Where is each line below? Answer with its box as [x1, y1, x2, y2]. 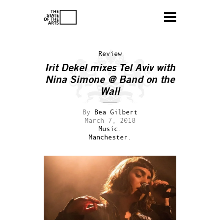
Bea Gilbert [94, 108, 137, 116]
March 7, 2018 [84, 116, 136, 124]
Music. [98, 124, 122, 133]
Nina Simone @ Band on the [45, 75, 175, 85]
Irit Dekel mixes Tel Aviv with [45, 63, 175, 73]
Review [98, 49, 122, 57]
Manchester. [88, 133, 132, 141]
